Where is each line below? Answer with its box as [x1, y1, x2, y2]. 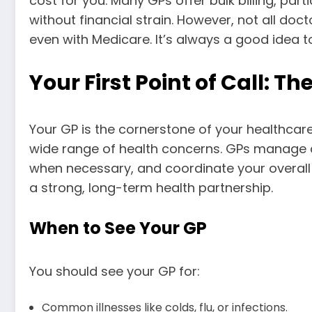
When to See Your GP [29, 216, 207, 240]
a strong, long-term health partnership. [29, 178, 273, 196]
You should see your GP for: [29, 262, 200, 280]
